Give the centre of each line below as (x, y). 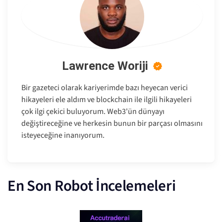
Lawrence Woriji (105, 66)
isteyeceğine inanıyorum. (63, 136)
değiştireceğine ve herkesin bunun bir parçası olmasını (112, 124)
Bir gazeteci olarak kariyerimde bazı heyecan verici (105, 88)
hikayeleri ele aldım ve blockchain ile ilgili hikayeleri (107, 100)
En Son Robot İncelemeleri (92, 186)
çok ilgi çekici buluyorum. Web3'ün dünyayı (93, 112)
